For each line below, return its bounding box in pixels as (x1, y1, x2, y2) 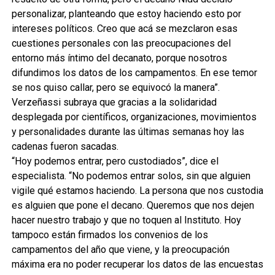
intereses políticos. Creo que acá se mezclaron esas (11, 22, 238, 34)
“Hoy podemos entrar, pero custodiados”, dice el (11, 155, 219, 167)
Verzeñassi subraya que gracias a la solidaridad (11, 96, 217, 108)
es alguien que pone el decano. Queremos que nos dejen (11, 199, 254, 211)
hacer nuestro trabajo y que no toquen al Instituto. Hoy (11, 214, 241, 226)
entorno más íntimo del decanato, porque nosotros (11, 52, 227, 64)
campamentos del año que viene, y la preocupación (11, 243, 230, 255)
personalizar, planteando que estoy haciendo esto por (11, 7, 241, 20)
